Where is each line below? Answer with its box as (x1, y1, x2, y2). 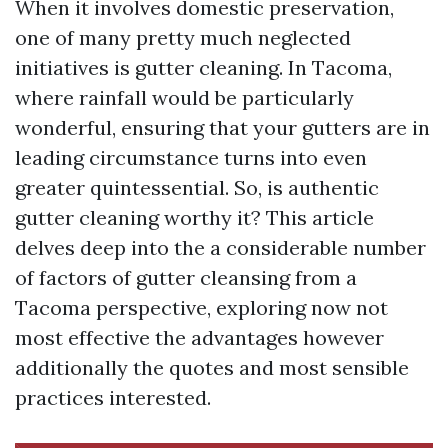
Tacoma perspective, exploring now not (15, 295, 388, 320)
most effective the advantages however (15, 325, 384, 350)
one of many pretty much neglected (15, 25, 351, 50)
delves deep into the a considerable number (15, 235, 426, 260)
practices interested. (15, 385, 211, 410)
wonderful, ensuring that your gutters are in (15, 115, 430, 140)
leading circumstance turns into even (15, 145, 367, 170)
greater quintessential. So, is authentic (15, 175, 379, 200)
